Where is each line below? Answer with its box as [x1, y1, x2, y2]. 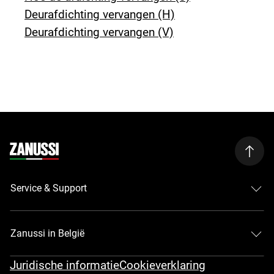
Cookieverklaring [119, 257, 206, 272]
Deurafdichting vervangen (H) [24, 7, 176, 21]
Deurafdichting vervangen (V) [24, 24, 174, 39]
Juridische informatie [10, 257, 120, 272]
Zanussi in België [10, 228, 85, 240]
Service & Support [10, 182, 87, 194]
